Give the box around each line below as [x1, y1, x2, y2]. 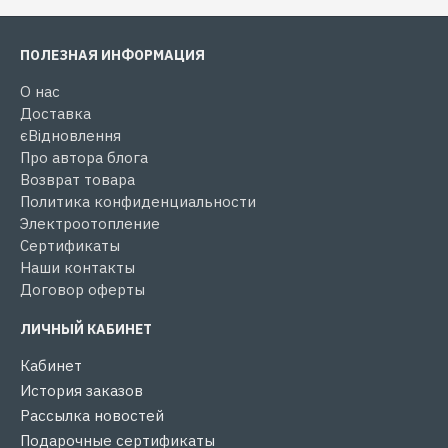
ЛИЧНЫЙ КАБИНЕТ [20, 320, 152, 338]
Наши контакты [20, 258, 135, 277]
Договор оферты [20, 280, 145, 299]
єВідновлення [20, 126, 121, 145]
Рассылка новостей [20, 406, 164, 425]
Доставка [20, 104, 91, 123]
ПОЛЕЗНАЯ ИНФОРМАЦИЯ [20, 46, 205, 64]
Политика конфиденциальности [20, 192, 256, 211]
